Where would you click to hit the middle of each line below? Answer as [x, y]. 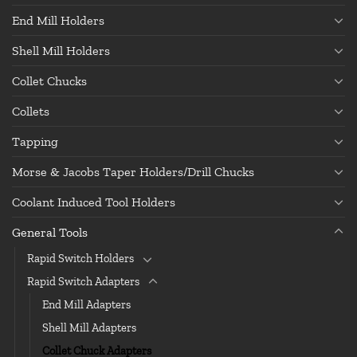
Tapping [35, 141]
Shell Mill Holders [61, 50]
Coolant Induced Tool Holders [94, 202]
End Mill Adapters [86, 304]
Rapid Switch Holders [80, 258]
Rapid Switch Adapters [83, 281]
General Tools [50, 232]
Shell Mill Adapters [89, 327]
